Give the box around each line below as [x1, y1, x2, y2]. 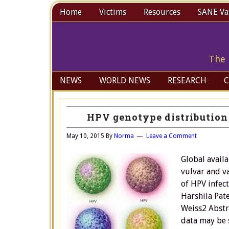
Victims [99, 7, 126, 17]
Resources [144, 7, 180, 17]
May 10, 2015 [66, 132, 104, 140]
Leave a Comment [146, 132, 197, 140]
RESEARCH [168, 76, 207, 85]
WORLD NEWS [99, 76, 150, 85]
